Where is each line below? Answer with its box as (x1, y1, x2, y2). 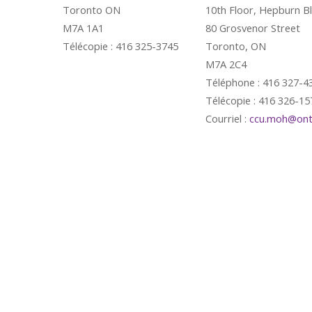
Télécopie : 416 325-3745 (63, 39, 178, 53)
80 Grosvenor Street (205, 21, 300, 35)
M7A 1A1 (63, 21, 104, 35)
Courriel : (205, 111, 249, 125)
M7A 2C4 (205, 57, 247, 71)
